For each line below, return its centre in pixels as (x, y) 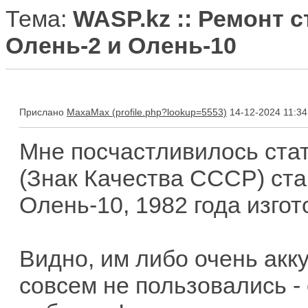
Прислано (43, 112)
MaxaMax (88, 112)
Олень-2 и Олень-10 (121, 45)
